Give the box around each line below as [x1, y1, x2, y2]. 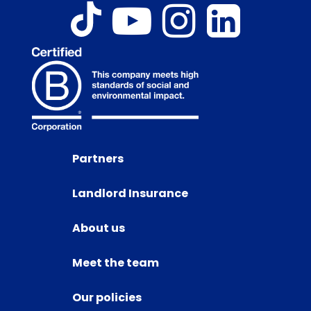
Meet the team [72, 254, 159, 271]
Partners [72, 150, 124, 167]
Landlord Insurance [72, 185, 188, 201]
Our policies [72, 289, 142, 305]
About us [72, 219, 125, 236]
